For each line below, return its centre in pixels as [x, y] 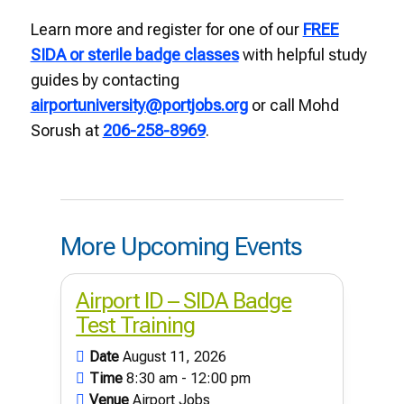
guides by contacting [105, 79]
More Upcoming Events [182, 246]
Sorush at [66, 130]
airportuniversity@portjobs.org [139, 105]
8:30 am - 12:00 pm [189, 378]
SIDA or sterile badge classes [134, 54]
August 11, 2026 [175, 356]
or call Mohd [293, 105]
